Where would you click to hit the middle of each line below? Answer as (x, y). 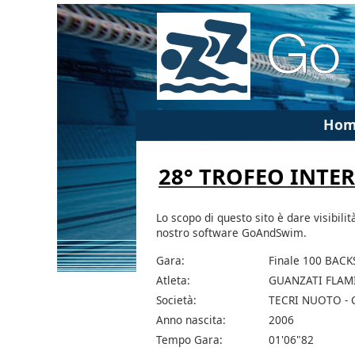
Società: (176, 300)
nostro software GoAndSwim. (231, 232)
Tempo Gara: (189, 340)
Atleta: (173, 281)
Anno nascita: (191, 320)
